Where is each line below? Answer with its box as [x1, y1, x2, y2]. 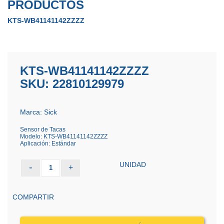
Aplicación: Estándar [20, 140, 76, 147]
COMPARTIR [12, 193, 54, 201]
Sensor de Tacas [20, 126, 65, 133]
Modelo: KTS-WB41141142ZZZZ [20, 133, 107, 140]
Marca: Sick [20, 108, 57, 116]
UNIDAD [119, 160, 146, 168]
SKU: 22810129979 [20, 77, 124, 90]
